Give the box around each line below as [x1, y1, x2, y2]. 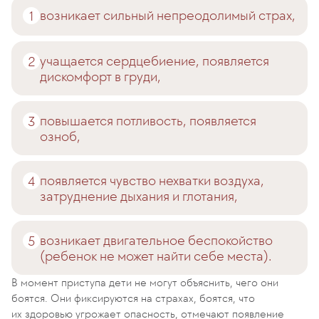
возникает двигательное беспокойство [40, 231, 273, 249]
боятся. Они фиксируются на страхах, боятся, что [11, 291, 255, 305]
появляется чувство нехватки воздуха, [40, 172, 264, 189]
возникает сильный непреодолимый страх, [40, 6, 296, 23]
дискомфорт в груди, [40, 68, 161, 85]
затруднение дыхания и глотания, [40, 187, 238, 204]
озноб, [40, 127, 80, 145]
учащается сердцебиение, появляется [40, 52, 269, 69]
